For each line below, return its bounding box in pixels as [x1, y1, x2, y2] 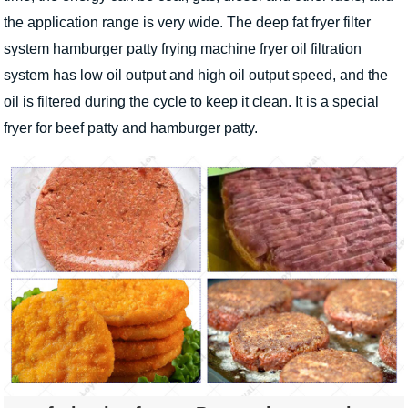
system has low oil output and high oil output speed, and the [4, 67, 388, 84]
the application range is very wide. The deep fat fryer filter [4, 15, 371, 31]
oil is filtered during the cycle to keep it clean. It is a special [4, 94, 379, 110]
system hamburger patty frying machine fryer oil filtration [4, 41, 362, 57]
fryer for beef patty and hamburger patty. [4, 120, 258, 137]
